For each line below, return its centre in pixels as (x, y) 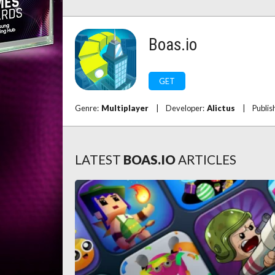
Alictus (221, 108)
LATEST (98, 159)
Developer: (186, 108)
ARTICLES (207, 159)
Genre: (88, 108)
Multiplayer (125, 108)
